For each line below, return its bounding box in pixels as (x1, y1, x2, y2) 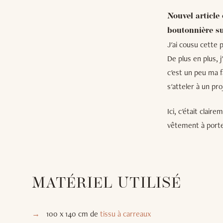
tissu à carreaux (100, 209, 151, 220)
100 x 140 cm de (46, 209, 100, 220)
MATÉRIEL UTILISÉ (32, 176, 181, 192)
